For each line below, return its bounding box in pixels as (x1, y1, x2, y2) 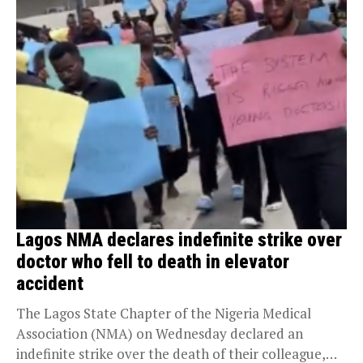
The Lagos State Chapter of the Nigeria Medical (16, 304, 311, 323)
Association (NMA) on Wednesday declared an (16, 324, 303, 344)
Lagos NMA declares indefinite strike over (16, 229, 342, 252)
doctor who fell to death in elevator (16, 251, 289, 274)
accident (16, 273, 83, 296)
